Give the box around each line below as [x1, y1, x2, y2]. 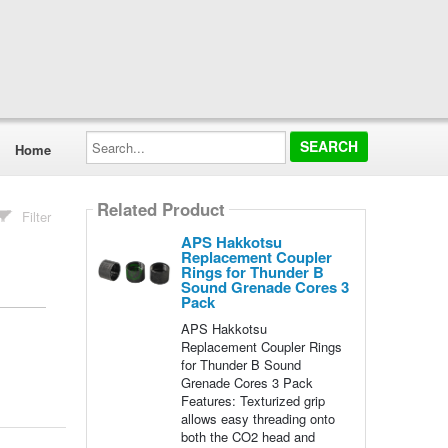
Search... [84, 127, 138, 146]
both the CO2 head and [180, 427, 315, 446]
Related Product [96, 197, 225, 222]
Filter [22, 207, 52, 226]
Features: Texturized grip [180, 391, 325, 410]
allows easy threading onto [180, 409, 335, 428]
